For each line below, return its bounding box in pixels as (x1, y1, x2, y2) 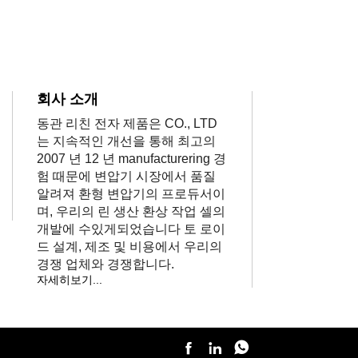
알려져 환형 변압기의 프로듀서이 (37, 186, 225, 201)
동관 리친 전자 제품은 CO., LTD (37, 116, 217, 130)
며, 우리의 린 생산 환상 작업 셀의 (37, 204, 225, 218)
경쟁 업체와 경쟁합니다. (37, 257, 174, 271)
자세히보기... (37, 272, 102, 286)
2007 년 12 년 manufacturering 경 (37, 151, 226, 165)
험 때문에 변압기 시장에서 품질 (37, 169, 216, 183)
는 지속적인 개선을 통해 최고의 (37, 133, 216, 148)
